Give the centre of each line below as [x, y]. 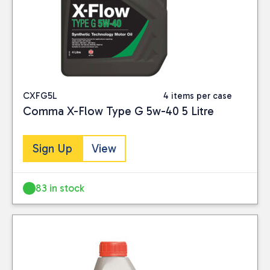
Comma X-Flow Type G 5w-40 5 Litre [118, 111]
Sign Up [52, 149]
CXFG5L [40, 96]
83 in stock [60, 188]
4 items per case [197, 96]
